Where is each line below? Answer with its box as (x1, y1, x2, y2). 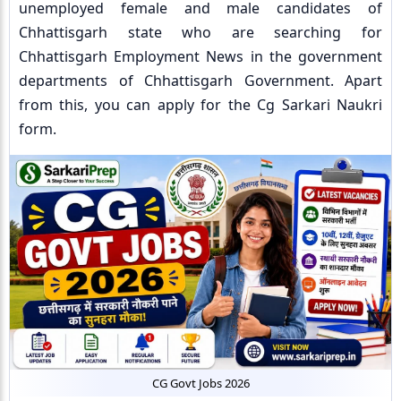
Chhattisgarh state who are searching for (19, 22, 382, 42)
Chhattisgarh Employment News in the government (19, 47, 382, 66)
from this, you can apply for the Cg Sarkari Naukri (19, 95, 382, 115)
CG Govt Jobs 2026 (151, 375, 250, 391)
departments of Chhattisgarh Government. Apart (19, 71, 382, 90)
